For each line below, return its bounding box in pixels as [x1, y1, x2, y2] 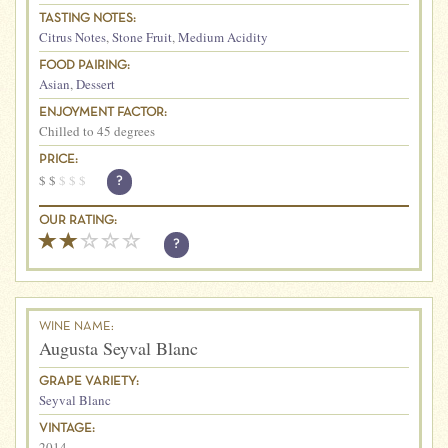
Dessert [76, 74, 115, 93]
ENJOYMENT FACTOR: [39, 106, 167, 119]
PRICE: [39, 153, 78, 166]
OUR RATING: [39, 214, 117, 227]
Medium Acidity [178, 27, 268, 46]
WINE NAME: [39, 320, 114, 333]
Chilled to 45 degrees [39, 121, 155, 140]
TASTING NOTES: [39, 12, 136, 25]
